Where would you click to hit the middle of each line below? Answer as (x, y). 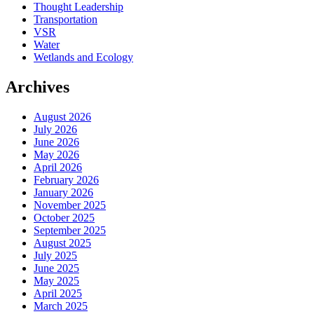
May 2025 (56, 280)
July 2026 (55, 129)
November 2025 (70, 205)
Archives (37, 87)
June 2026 (56, 142)
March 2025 (61, 306)
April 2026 (58, 167)
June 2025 (56, 268)
